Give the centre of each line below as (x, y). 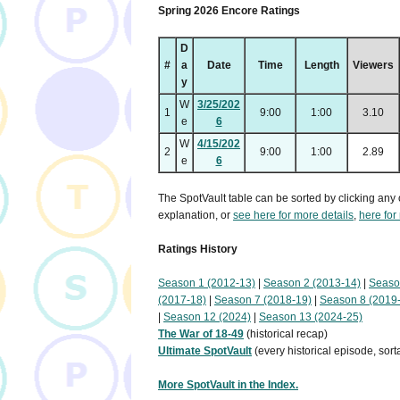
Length (321, 66)
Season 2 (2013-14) (312, 283)
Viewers (373, 66)
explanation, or (196, 216)
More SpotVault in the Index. (228, 385)
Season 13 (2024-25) (311, 317)
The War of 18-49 (201, 334)
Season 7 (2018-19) (263, 300)
